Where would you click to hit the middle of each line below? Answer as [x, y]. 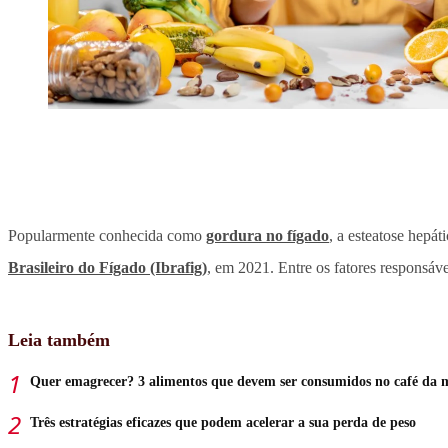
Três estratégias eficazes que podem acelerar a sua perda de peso [223, 423]
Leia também [59, 340]
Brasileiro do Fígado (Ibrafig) [107, 268]
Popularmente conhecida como [107, 236]
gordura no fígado [267, 236]
